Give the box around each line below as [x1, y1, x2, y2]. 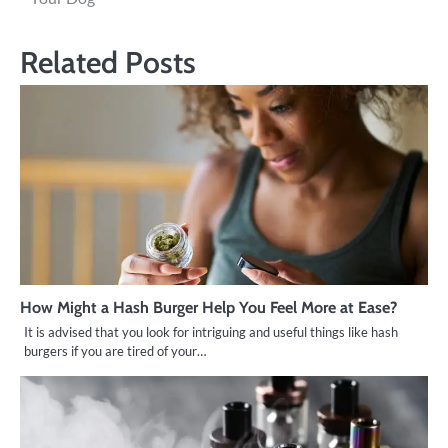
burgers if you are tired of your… [24, 342, 206, 359]
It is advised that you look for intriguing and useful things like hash [24, 323, 398, 340]
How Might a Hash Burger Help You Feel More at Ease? [20, 296, 398, 317]
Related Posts [20, 43, 196, 81]
